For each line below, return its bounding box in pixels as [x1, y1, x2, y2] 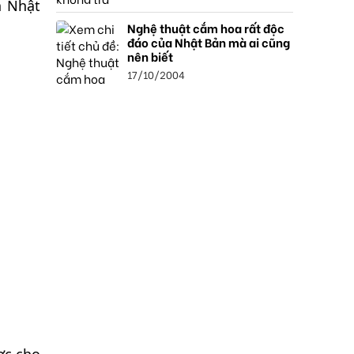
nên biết [127, 47, 173, 65]
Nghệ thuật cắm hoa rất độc [127, 19, 284, 36]
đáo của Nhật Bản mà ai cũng [127, 33, 290, 51]
